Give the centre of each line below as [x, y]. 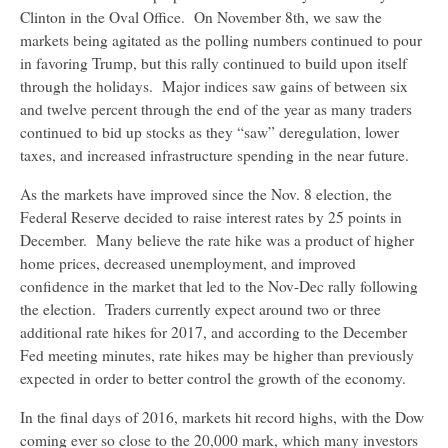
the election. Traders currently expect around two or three [200, 309]
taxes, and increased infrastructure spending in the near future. [217, 155]
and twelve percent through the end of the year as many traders [216, 109]
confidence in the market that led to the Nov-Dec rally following [219, 286]
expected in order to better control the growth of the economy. [215, 378]
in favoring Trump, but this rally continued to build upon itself [213, 63]
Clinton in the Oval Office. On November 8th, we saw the [201, 17]
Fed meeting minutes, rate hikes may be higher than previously [217, 355]
